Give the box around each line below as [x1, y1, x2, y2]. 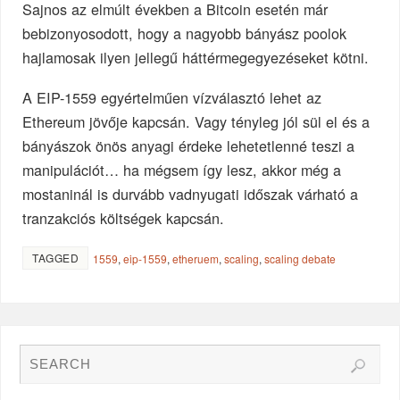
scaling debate [264, 250, 337, 266]
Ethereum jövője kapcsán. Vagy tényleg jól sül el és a [22, 110, 371, 132]
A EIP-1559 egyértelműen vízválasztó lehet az [22, 86, 322, 108]
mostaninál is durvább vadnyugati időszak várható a [22, 182, 359, 204]
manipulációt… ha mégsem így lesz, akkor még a [22, 158, 342, 180]
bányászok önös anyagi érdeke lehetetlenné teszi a [22, 134, 355, 156]
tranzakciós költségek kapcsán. [22, 206, 225, 229]
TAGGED [32, 249, 79, 265]
